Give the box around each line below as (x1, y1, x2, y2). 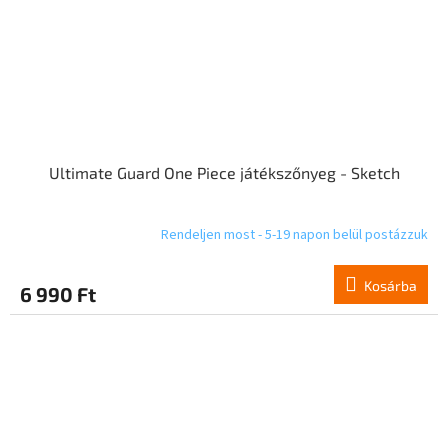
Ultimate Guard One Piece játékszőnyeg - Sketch (48, 162, 400, 182)
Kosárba (364, 276, 417, 294)
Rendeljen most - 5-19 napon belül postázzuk (161, 225, 428, 246)
